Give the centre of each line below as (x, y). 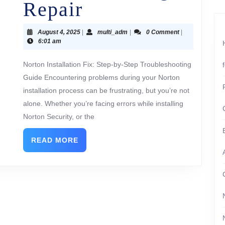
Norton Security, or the (59, 117)
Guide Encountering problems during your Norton (101, 77)
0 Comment (162, 32)
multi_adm (113, 32)
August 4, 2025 (59, 32)
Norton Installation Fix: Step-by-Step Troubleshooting (107, 64)
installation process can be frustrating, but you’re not (106, 90)
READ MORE (55, 140)
